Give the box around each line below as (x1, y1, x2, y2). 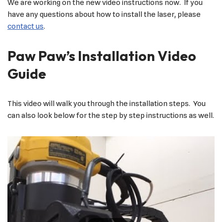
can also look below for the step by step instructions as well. (7, 111, 214, 120)
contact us (7, 22, 44, 31)
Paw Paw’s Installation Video (7, 47, 196, 65)
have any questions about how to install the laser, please (7, 10, 201, 19)
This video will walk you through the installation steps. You (7, 99, 206, 109)
